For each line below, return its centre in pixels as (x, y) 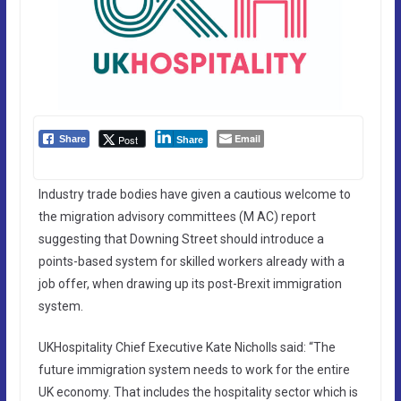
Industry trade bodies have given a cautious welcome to (194, 194)
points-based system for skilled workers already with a (191, 261)
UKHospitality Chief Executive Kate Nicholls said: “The (187, 347)
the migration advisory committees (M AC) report (177, 216)
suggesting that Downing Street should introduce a (181, 239)
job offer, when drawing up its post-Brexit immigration (190, 283)
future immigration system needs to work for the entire (194, 369)
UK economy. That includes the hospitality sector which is (198, 392)
